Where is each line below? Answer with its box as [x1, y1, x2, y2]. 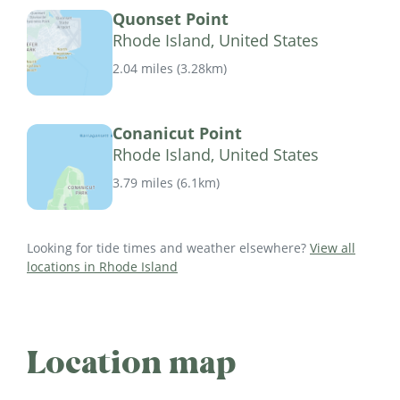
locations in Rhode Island [27, 258, 178, 276]
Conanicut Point [112, 122, 242, 145]
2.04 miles [112, 59, 173, 77]
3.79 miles [112, 173, 173, 191]
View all [310, 239, 355, 257]
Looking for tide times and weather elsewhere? [27, 239, 310, 257]
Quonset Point [112, 8, 229, 30]
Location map [27, 342, 237, 384]
